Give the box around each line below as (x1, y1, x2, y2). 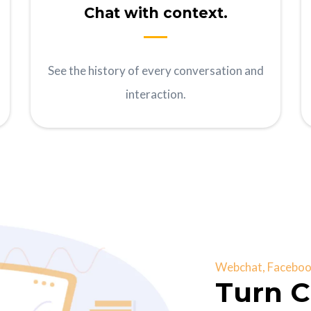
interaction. (125, 87, 186, 102)
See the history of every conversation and (47, 63, 264, 78)
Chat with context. (83, 4, 228, 22)
